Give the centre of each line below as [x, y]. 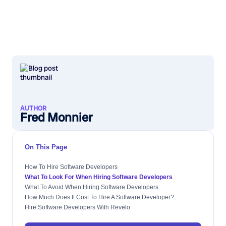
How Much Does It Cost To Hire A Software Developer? [99, 197]
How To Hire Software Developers [71, 167]
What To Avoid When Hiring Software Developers [92, 187]
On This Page [46, 147]
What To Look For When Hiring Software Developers [99, 177]
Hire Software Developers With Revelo [77, 207]
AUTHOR [33, 108]
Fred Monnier [56, 117]
